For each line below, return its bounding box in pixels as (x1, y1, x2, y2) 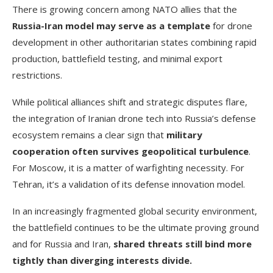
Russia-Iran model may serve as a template (12, 19, 210, 32)
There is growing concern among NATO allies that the (12, 2, 237, 15)
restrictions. (12, 68, 62, 81)
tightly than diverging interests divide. (12, 253, 192, 266)
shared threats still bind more (113, 237, 252, 250)
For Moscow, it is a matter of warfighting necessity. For (12, 161, 244, 174)
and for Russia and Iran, (12, 237, 113, 250)
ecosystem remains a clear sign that (12, 128, 166, 141)
